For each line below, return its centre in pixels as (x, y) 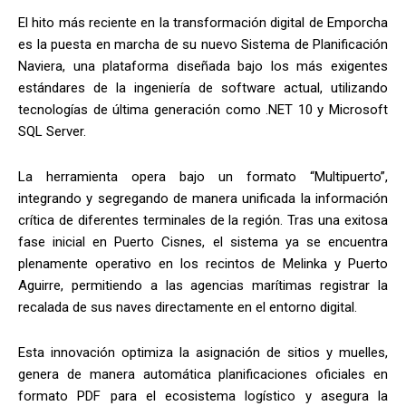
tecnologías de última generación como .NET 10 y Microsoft (203, 110)
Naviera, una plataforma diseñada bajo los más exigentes (203, 67)
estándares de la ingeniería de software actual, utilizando (203, 88)
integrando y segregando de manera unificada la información (203, 199)
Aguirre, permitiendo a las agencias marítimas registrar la (203, 286)
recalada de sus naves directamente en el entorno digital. (189, 308)
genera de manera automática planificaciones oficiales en (203, 375)
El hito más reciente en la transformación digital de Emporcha (203, 23)
